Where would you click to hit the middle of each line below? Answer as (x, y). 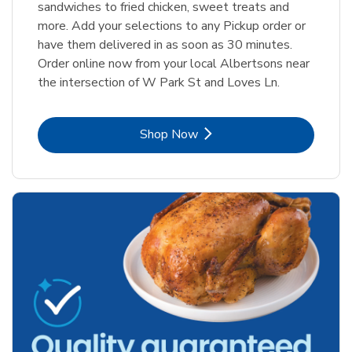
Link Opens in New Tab (239, 134)
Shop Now (169, 135)
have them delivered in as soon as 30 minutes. (165, 45)
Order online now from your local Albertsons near (174, 64)
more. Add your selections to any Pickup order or (172, 26)
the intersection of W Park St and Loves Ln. (159, 83)
